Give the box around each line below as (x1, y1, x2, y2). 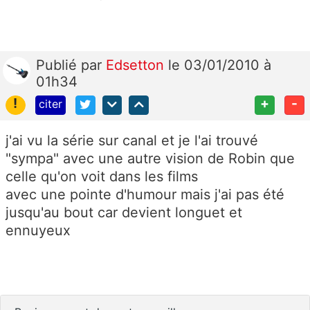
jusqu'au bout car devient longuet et (6, 204, 242, 221)
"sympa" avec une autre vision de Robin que (6, 150, 295, 167)
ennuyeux (6, 222, 71, 239)
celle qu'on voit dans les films (6, 168, 198, 185)
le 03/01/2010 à (168, 56, 271, 73)
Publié (36, 56, 81, 73)
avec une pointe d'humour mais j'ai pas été (6, 186, 284, 203)
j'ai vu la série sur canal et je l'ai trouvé (6, 132, 258, 149)
